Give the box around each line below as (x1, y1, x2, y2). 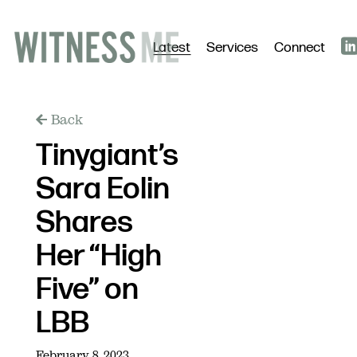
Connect (274, 39, 325, 57)
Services (206, 39, 258, 57)
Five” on (35, 271, 139, 308)
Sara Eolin (35, 171, 170, 208)
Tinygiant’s (35, 137, 178, 175)
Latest (153, 39, 190, 57)
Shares (35, 204, 133, 241)
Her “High (35, 237, 162, 275)
